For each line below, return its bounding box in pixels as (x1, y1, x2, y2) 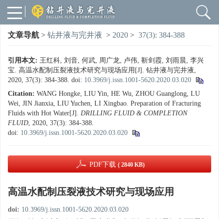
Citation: (8, 90, 35, 97)
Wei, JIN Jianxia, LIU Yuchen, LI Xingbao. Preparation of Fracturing (8, 100, 201, 107)
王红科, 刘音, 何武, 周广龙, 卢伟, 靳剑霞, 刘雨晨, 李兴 (40, 57, 204, 64)
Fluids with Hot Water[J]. (8, 109, 81, 117)
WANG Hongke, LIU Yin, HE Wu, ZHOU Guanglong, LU (37, 90, 200, 97)
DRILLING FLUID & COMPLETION (81, 109, 187, 117)
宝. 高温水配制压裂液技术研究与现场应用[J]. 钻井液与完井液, (8, 66, 196, 74)
